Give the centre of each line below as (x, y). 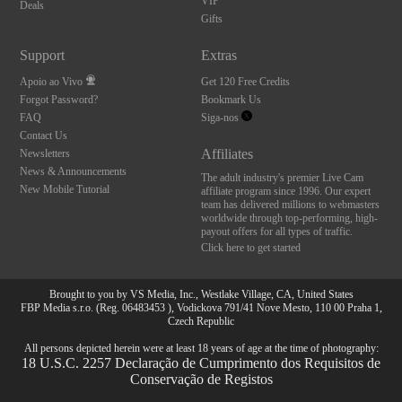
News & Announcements (74, 171)
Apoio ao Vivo (52, 82)
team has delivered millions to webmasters (290, 205)
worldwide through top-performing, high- (289, 218)
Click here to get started (250, 248)
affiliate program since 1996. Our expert (285, 191)
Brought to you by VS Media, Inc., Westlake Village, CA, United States (201, 294)
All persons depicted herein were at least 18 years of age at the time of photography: (201, 348)
